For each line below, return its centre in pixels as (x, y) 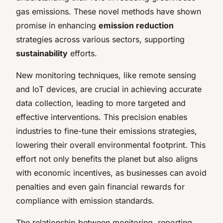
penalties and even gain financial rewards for (100, 186)
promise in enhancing (57, 25)
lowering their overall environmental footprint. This (111, 145)
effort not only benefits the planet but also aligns (107, 159)
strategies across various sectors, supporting (100, 39)
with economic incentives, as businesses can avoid (111, 172)
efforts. (82, 53)
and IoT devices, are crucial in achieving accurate (109, 89)
